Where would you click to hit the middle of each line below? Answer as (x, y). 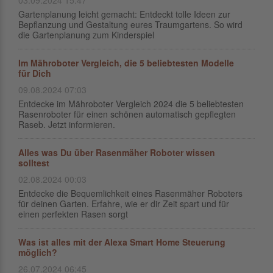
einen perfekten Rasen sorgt (73, 214)
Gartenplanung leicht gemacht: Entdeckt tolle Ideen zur (124, 14)
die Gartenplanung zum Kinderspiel (86, 35)
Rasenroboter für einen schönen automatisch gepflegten (127, 114)
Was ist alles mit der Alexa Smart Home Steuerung (122, 242)
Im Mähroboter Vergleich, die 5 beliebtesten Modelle (126, 63)
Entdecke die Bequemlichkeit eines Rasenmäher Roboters (130, 193)
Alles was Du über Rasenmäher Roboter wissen (117, 152)
